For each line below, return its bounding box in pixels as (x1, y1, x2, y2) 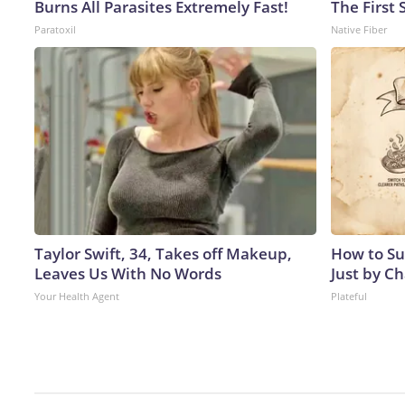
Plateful (331, 288, 367, 303)
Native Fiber (331, 22, 387, 36)
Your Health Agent (34, 288, 119, 303)
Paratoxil (34, 22, 76, 36)
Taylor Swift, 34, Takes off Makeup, (34, 242, 292, 264)
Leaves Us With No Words (34, 262, 221, 284)
